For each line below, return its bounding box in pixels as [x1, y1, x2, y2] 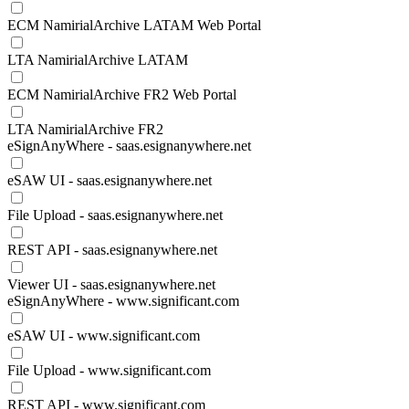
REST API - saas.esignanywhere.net [7, 242, 217, 257]
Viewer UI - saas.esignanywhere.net [7, 277, 215, 292]
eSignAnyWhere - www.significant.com [7, 293, 239, 309]
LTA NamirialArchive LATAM [7, 52, 188, 68]
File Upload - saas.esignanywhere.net [7, 207, 223, 223]
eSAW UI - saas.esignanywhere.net [7, 173, 212, 188]
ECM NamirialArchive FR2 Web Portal [7, 87, 236, 102]
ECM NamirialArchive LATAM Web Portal [7, 17, 261, 33]
